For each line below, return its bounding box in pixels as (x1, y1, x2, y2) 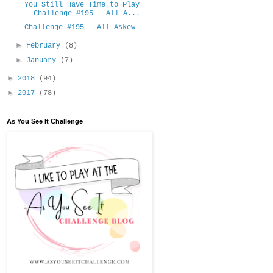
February (26, 41, 65, 50)
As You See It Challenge (6, 117, 83, 125)
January (26, 55, 60, 65)
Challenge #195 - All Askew (24, 23, 136, 32)
